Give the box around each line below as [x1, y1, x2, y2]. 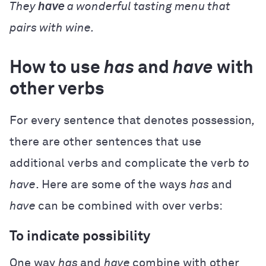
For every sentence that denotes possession [9, 114, 252, 126]
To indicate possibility [9, 229, 150, 243]
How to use [9, 59, 104, 77]
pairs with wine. [9, 21, 94, 34]
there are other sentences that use [9, 135, 201, 148]
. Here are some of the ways [36, 178, 189, 191]
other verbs [9, 80, 104, 99]
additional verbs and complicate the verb [9, 157, 238, 169]
